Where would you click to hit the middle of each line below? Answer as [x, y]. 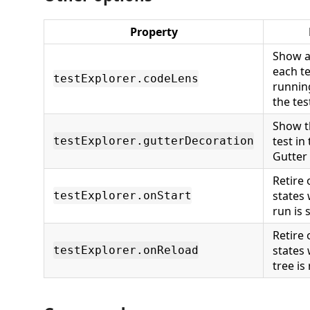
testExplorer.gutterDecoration [154, 141]
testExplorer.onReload [126, 250]
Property [154, 32]
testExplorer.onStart [122, 195]
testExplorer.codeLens [126, 79]
